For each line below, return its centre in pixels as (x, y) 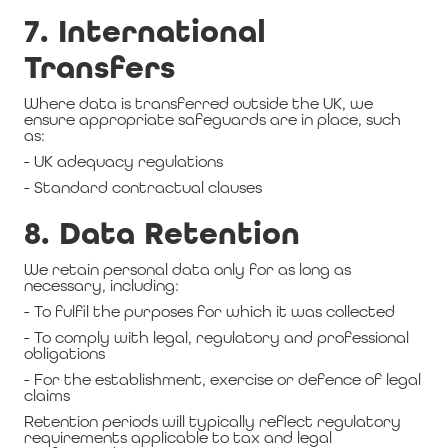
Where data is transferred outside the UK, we (198, 103)
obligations (64, 353)
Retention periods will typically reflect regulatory (212, 421)
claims (47, 395)
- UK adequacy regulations (123, 161)
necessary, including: (101, 285)
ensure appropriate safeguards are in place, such (212, 119)
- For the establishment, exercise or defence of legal (222, 379)
